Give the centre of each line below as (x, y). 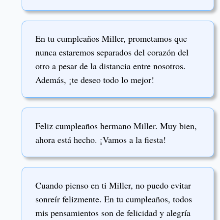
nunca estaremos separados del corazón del (112, 52)
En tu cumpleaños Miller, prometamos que (111, 39)
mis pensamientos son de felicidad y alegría (113, 212)
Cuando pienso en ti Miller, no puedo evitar (113, 185)
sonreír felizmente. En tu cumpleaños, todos (114, 199)
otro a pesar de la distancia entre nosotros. (110, 66)
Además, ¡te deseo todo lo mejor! (95, 80)
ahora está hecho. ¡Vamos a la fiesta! (101, 139)
